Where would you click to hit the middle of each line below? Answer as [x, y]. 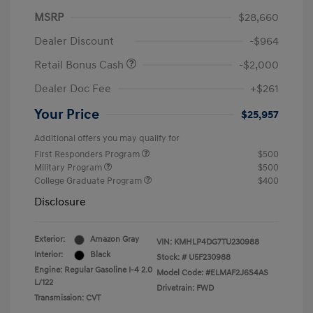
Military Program [69, 168]
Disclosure [60, 202]
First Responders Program [88, 155]
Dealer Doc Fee [73, 89]
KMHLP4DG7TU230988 [217, 242]
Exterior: [50, 240]
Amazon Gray [115, 240]
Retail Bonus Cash [80, 65]
